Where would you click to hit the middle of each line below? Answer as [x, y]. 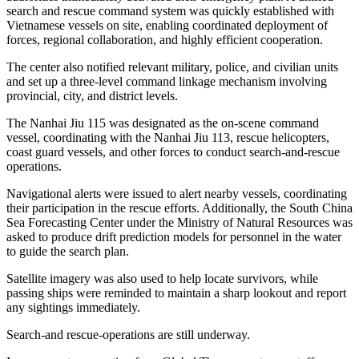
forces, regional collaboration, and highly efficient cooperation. [165, 40]
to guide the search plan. [68, 252]
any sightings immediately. [73, 308]
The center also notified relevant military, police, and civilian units [172, 67]
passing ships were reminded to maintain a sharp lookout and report [176, 293]
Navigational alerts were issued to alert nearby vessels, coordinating [177, 194]
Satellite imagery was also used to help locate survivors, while [162, 279]
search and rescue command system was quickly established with [170, 11]
